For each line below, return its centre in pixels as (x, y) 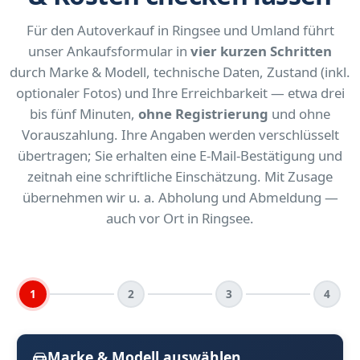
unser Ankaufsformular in (109, 51)
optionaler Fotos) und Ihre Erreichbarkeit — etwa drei (180, 93)
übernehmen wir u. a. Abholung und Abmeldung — (180, 198)
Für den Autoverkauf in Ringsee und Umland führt (180, 31)
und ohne (299, 114)
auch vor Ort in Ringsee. (180, 219)
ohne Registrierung (203, 114)
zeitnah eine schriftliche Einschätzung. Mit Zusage (180, 177)
